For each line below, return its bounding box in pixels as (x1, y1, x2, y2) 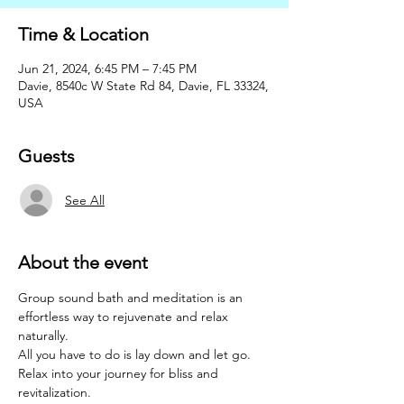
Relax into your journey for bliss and (18, 365, 222, 381)
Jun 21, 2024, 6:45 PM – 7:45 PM (18, 60, 197, 77)
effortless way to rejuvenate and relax (18, 308, 232, 325)
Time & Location (18, 23, 149, 45)
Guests (18, 145, 75, 167)
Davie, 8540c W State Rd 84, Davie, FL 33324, (18, 78, 269, 94)
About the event (18, 252, 148, 273)
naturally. (18, 327, 72, 344)
